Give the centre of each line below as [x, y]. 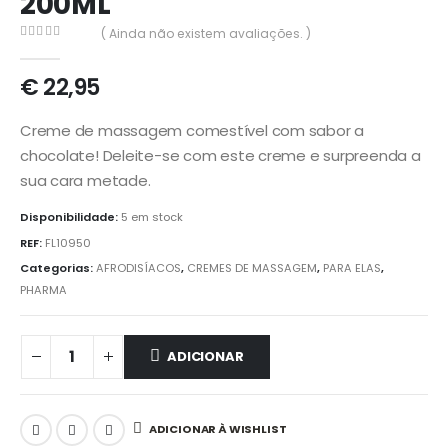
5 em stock [152, 217]
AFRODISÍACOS [138, 268]
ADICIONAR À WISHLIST [217, 428]
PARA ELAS [352, 268]
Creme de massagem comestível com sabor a [192, 130]
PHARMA [43, 290]
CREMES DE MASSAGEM [252, 268]
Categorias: [58, 268]
